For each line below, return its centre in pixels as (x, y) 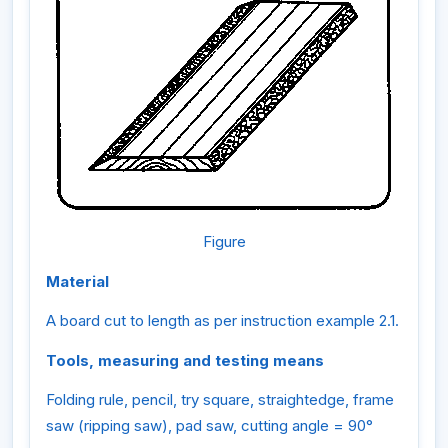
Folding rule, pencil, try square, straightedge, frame (220, 400)
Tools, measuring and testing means (185, 360)
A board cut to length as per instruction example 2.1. (222, 321)
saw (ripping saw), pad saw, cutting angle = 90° (209, 426)
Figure (224, 242)
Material (77, 281)
